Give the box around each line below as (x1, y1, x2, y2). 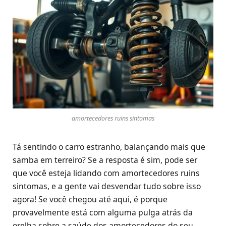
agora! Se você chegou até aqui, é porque (13, 194, 167, 205)
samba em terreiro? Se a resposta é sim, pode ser (13, 154, 197, 166)
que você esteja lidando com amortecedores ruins (13, 167, 200, 179)
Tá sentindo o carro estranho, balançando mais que (13, 141, 205, 153)
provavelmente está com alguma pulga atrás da (13, 207, 193, 218)
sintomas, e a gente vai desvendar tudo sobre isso (13, 181, 201, 192)
